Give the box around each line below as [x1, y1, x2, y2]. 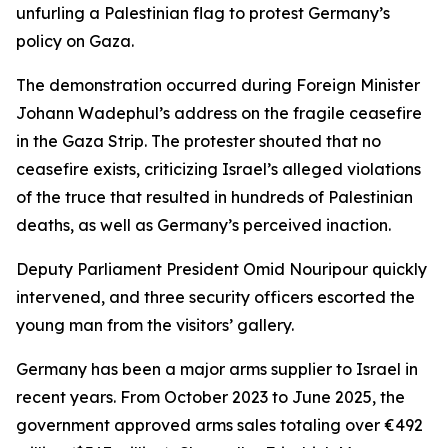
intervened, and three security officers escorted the [16, 287, 415, 307]
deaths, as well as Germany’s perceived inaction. [16, 215, 391, 235]
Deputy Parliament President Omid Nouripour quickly [16, 259, 427, 279]
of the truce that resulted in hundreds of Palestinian [16, 187, 413, 207]
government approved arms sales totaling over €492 [16, 415, 423, 435]
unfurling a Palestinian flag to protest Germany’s [16, 3, 390, 23]
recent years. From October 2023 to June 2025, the [16, 387, 405, 407]
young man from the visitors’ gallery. [16, 315, 294, 335]
